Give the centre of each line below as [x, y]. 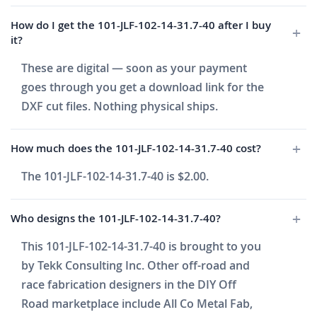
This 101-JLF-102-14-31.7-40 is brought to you [141, 247]
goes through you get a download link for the [143, 87]
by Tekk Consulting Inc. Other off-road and [136, 266]
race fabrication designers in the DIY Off [129, 285]
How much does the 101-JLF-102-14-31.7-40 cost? [136, 149]
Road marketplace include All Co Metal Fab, [137, 304]
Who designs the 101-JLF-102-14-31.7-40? [116, 219]
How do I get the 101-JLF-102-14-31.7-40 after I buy [141, 25]
